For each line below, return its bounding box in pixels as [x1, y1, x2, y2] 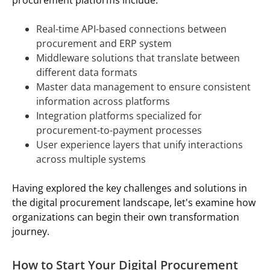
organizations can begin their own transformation [12, 210, 239, 224]
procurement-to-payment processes [36, 123, 202, 137]
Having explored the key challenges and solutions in [12, 181, 247, 195]
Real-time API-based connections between [36, 22, 227, 36]
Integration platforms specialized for [36, 108, 202, 122]
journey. [12, 224, 49, 238]
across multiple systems [36, 152, 146, 166]
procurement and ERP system [36, 36, 172, 50]
